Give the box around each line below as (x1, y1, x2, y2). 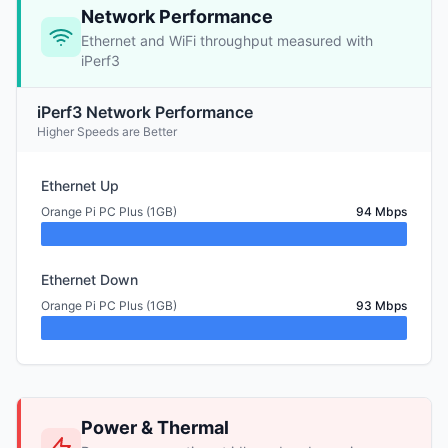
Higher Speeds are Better (37, 124, 177, 139)
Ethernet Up (41, 177, 119, 194)
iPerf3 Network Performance (37, 102, 253, 122)
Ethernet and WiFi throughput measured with (81, 32, 373, 49)
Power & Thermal (81, 417, 229, 438)
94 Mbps (356, 204, 407, 219)
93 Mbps (356, 298, 407, 313)
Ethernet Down (41, 271, 138, 288)
